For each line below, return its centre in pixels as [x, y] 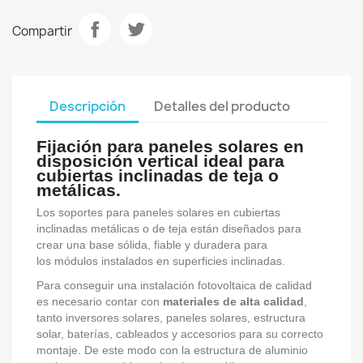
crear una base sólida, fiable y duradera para [152, 245]
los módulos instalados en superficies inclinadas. [161, 261]
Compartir [42, 31]
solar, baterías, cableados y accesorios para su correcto [180, 334]
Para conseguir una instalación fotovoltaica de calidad [174, 285]
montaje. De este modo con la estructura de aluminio [172, 350]
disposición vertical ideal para [160, 161]
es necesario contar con [100, 301]
